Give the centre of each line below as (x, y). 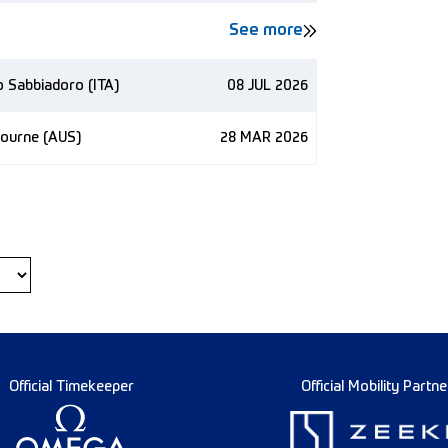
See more (266, 31)
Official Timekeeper (71, 387)
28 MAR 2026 (264, 138)
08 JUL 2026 (267, 86)
